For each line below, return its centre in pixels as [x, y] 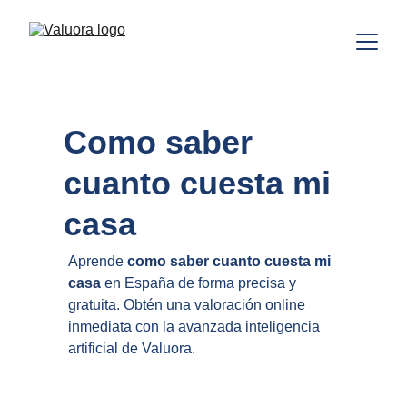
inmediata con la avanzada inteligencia [195, 327]
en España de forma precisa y [200, 283]
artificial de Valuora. [131, 348]
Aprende [97, 261]
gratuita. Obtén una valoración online [188, 305]
